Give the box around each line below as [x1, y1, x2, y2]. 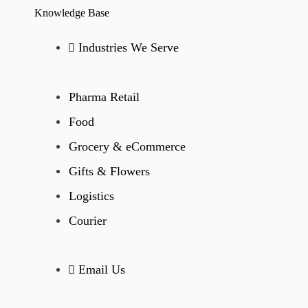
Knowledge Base [34, 7, 109, 19]
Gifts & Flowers [69, 164, 151, 178]
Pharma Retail [69, 89, 140, 104]
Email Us [78, 263, 126, 277]
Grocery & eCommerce [69, 139, 186, 153]
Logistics [69, 188, 115, 203]
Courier [69, 213, 107, 228]
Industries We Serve [78, 41, 179, 55]
